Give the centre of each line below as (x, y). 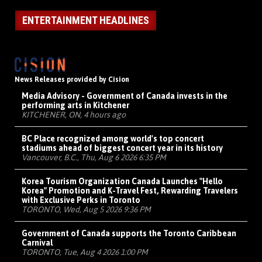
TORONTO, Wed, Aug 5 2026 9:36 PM (86, 210)
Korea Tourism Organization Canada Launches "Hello (122, 182)
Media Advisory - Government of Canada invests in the (125, 96)
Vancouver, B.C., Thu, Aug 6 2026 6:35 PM (94, 158)
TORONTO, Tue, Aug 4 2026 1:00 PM (85, 252)
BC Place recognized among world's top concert (113, 139)
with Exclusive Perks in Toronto (81, 200)
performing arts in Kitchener (75, 106)
